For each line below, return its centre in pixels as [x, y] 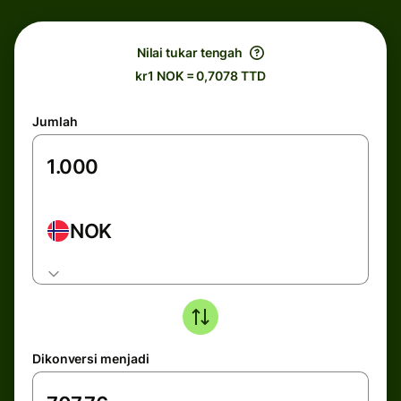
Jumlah [55, 121]
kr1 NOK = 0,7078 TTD [200, 76]
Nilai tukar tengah [190, 52]
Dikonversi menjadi [91, 358]
